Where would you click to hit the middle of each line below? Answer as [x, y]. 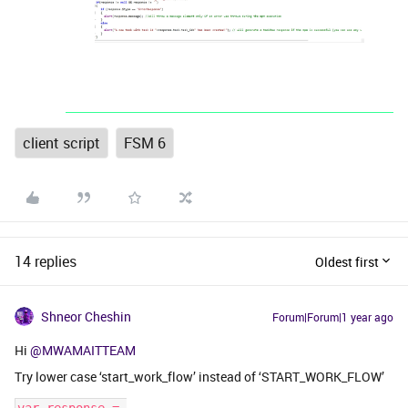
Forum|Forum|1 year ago [333, 317]
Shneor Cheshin [86, 317]
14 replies [46, 262]
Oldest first [347, 261]
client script [61, 143]
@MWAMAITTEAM [83, 351]
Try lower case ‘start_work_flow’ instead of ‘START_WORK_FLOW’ [199, 377]
